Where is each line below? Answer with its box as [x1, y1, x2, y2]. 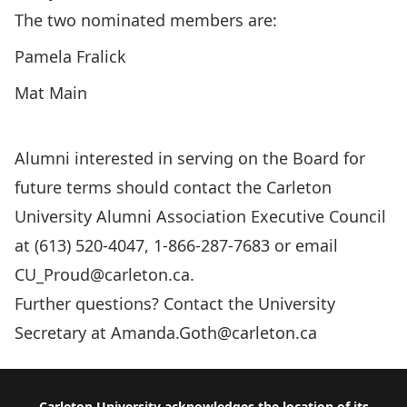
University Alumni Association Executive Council [15, 205, 386, 227]
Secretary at [15, 322, 111, 343]
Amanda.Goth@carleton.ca [111, 322, 317, 343]
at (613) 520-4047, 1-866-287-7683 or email [15, 234, 338, 256]
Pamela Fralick [15, 45, 126, 67]
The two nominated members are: [15, 9, 277, 31]
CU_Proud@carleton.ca [15, 263, 190, 285]
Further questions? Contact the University [15, 293, 335, 314]
